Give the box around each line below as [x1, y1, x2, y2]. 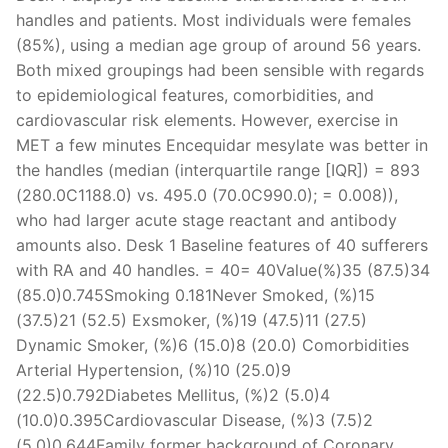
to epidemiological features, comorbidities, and [16, 84, 374, 105]
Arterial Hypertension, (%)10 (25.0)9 [16, 359, 291, 380]
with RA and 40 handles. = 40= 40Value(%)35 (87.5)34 [16, 259, 430, 280]
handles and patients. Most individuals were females [16, 9, 411, 30]
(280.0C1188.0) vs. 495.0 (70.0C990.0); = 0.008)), [16, 184, 398, 205]
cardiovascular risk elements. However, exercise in [16, 109, 398, 130]
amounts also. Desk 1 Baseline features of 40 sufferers [16, 234, 428, 255]
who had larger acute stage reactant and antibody [16, 209, 397, 230]
